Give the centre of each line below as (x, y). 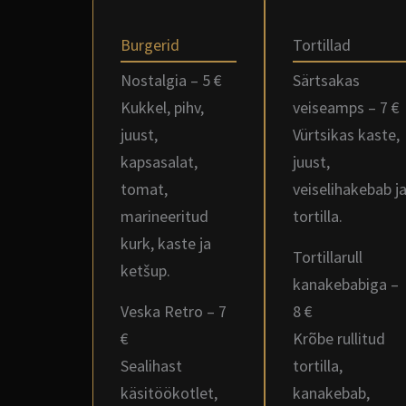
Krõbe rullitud (339, 338)
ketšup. (145, 271)
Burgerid (150, 45)
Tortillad (322, 45)
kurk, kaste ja (166, 243)
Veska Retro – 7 (174, 311)
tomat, (144, 189)
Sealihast (151, 366)
